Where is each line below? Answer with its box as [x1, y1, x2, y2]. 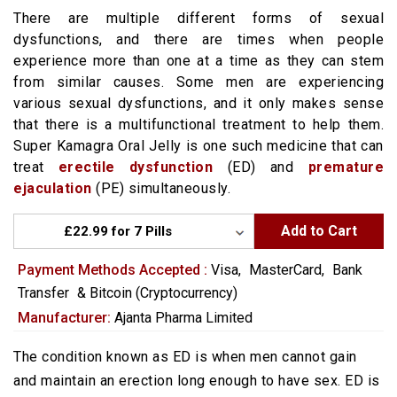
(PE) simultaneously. [91, 180, 230, 197]
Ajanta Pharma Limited [114, 309, 253, 326]
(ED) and [213, 159, 308, 175]
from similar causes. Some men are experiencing [13, 74, 384, 90]
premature [307, 159, 385, 175]
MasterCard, [249, 261, 324, 278]
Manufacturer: [18, 309, 111, 326]
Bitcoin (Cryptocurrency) [90, 284, 237, 301]
